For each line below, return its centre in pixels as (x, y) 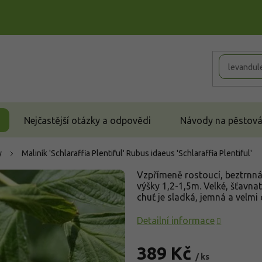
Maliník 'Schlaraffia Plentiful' (74, 153)
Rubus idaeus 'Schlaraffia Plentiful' (189, 153)
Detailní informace (176, 220)
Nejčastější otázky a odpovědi (87, 120)
